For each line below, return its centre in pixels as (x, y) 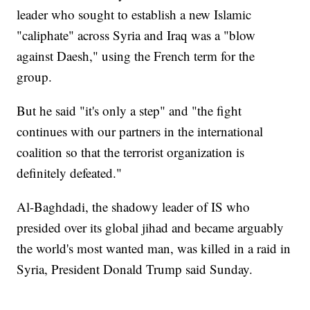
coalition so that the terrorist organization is (131, 152)
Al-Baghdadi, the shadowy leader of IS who (134, 207)
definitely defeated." (70, 173)
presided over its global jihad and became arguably (151, 228)
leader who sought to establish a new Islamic (134, 15)
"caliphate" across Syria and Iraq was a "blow (136, 35)
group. (35, 77)
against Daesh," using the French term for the (136, 56)
